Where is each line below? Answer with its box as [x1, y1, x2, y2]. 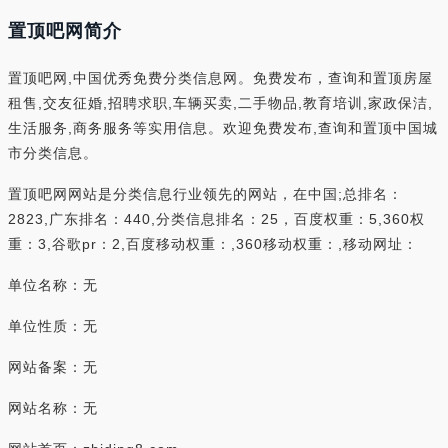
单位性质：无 [8, 318, 98, 334]
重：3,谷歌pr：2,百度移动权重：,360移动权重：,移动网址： [8, 236, 418, 252]
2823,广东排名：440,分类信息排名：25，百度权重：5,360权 [8, 211, 425, 227]
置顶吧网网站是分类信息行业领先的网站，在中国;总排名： [8, 186, 403, 202]
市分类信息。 [8, 145, 98, 161]
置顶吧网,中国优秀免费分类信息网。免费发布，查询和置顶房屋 [8, 70, 433, 86]
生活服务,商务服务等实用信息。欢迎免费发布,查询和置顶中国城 [8, 120, 438, 136]
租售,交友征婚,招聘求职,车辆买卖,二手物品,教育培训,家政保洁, [8, 95, 433, 111]
